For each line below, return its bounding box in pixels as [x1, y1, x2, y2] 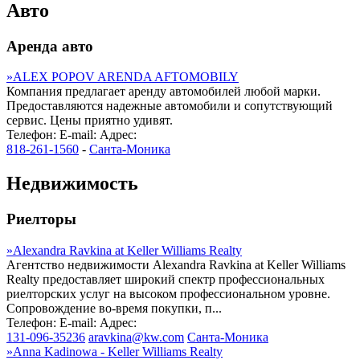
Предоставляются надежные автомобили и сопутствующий [6, 99, 333, 113]
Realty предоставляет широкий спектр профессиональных [6, 272, 325, 286]
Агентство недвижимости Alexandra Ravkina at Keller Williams [6, 257, 346, 272]
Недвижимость [6, 173, 138, 194]
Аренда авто [6, 37, 93, 55]
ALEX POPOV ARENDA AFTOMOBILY [13, 70, 239, 84]
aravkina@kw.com [88, 329, 184, 344]
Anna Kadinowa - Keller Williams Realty [13, 344, 223, 358]
